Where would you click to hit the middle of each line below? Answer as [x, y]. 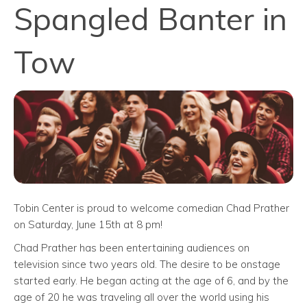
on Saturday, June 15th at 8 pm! [88, 224]
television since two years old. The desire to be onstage [147, 264]
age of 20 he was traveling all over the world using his [142, 297]
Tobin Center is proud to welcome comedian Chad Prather [151, 208]
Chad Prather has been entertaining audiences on [132, 247]
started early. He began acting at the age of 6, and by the [151, 280]
